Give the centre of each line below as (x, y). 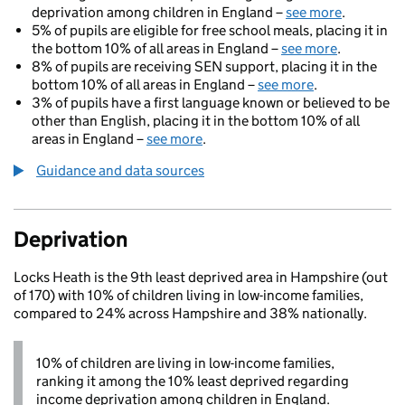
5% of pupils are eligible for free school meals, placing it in (210, 30)
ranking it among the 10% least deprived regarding (193, 381)
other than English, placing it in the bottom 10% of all (196, 121)
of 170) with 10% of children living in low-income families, (188, 295)
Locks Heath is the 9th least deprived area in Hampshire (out (201, 277)
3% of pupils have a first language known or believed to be (211, 103)
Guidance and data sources (120, 170)
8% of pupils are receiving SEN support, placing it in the (204, 66)
